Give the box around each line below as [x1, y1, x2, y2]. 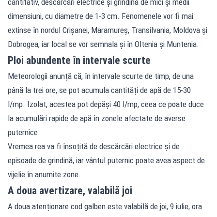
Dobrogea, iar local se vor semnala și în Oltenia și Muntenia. [8, 39, 199, 49]
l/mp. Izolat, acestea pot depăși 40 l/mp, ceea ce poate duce [8, 99, 204, 109]
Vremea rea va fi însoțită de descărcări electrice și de [8, 141, 180, 151]
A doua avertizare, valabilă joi [8, 184, 132, 197]
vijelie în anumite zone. [8, 169, 81, 179]
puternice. [8, 127, 40, 137]
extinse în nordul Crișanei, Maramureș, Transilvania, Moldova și [8, 25, 207, 35]
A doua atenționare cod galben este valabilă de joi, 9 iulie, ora [8, 201, 202, 211]
